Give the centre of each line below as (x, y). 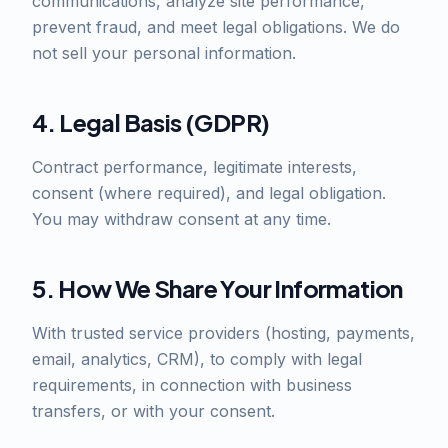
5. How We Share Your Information (217, 288)
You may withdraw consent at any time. (181, 219)
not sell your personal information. (164, 53)
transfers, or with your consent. (153, 411)
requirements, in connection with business (192, 385)
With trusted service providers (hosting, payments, (223, 333)
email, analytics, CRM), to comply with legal (197, 359)
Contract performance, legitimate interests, (194, 167)
